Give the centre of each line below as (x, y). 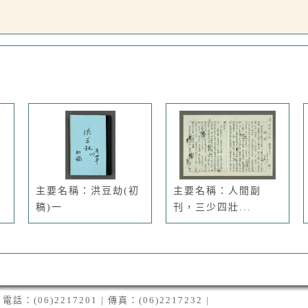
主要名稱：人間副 (217, 191)
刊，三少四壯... (212, 207)
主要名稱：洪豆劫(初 (88, 191)
